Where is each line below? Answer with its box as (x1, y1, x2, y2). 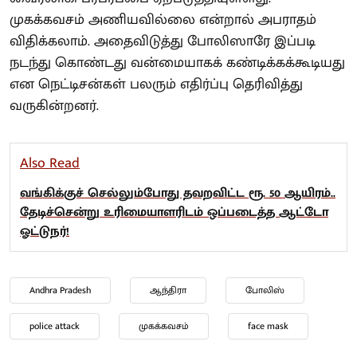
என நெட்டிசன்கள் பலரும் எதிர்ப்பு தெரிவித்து (10, 72, 303, 96)
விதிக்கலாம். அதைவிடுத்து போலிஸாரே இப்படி (10, 29, 316, 53)
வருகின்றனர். (10, 93, 99, 118)
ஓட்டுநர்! (20, 220, 69, 242)
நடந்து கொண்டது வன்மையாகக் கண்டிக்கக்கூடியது (10, 50, 345, 75)
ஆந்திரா (150, 281, 186, 298)
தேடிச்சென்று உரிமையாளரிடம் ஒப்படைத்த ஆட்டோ (20, 201, 328, 223)
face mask (248, 317, 288, 334)
